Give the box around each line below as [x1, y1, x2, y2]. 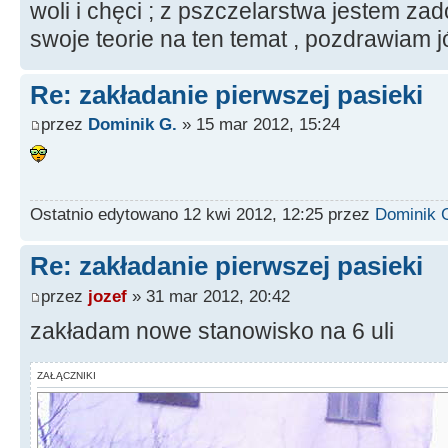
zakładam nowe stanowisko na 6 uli [30, 317, 394, 344]
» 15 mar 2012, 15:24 [177, 114, 340, 135]
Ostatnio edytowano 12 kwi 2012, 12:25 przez [30, 204, 375, 225]
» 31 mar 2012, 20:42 [127, 285, 290, 306]
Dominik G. [88, 114, 177, 135]
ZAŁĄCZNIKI [37, 369, 96, 381]
